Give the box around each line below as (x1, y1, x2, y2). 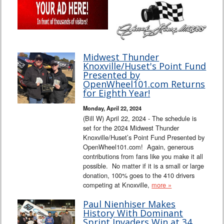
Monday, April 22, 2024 (83, 104, 142, 112)
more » (151, 180, 172, 190)
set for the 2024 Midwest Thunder (83, 123, 179, 133)
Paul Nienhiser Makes (83, 198, 176, 210)
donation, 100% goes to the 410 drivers (83, 170, 195, 180)
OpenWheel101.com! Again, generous (83, 142, 194, 152)
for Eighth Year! (83, 87, 150, 99)
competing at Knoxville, (83, 180, 152, 190)
